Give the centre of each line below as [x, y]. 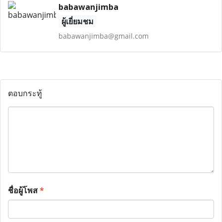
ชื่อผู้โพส [24, 190]
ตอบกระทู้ [25, 93]
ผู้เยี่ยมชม [77, 21]
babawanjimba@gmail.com [103, 36]
